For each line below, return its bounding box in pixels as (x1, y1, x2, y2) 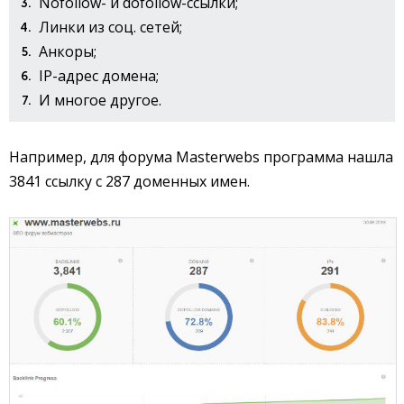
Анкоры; (39, 41, 96, 61)
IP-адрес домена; (39, 65, 159, 86)
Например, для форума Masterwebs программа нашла (9, 146, 393, 167)
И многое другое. (39, 89, 161, 110)
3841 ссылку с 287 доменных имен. (9, 170, 250, 191)
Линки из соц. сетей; (39, 16, 182, 37)
